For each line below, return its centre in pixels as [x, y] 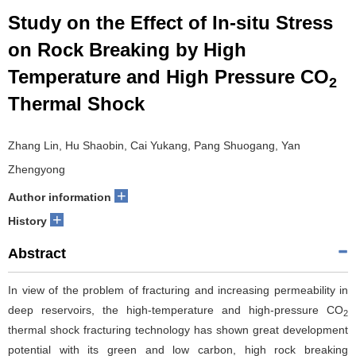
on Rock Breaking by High [127, 50]
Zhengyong [37, 169]
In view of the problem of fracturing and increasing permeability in [178, 290]
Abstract [37, 253]
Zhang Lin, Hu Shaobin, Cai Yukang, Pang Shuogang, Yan [154, 145]
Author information [60, 197]
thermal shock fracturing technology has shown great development [178, 330]
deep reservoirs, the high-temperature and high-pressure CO [176, 310]
